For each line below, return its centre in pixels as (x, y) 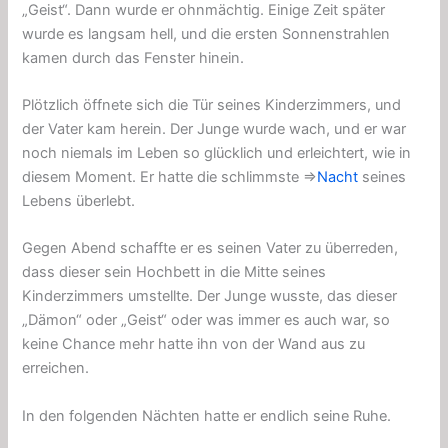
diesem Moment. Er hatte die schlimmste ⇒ (170, 177)
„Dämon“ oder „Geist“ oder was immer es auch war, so (206, 320)
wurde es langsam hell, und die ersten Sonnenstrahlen (206, 33)
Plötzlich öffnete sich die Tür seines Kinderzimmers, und (212, 105)
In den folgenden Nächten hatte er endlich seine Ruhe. (207, 415)
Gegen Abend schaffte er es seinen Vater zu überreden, (210, 248)
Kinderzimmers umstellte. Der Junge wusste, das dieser (210, 296)
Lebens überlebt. (79, 201)
